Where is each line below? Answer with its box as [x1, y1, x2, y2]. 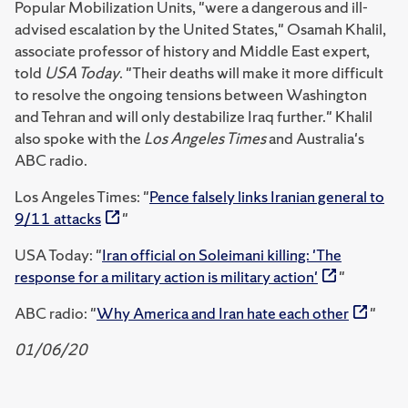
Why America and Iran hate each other [97, 302, 349, 323]
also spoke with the [15, 127, 144, 148]
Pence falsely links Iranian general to [149, 186, 384, 207]
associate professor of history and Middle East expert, [15, 40, 370, 61]
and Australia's [266, 127, 364, 148]
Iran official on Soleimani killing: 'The [102, 244, 342, 265]
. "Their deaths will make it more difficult [119, 62, 383, 83]
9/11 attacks [15, 208, 101, 229]
